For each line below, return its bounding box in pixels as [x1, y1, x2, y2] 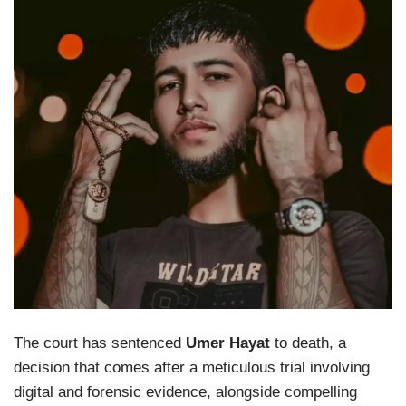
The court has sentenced [14, 333, 186, 352]
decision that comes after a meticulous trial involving [14, 358, 370, 376]
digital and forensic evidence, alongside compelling [14, 382, 357, 401]
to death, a [270, 333, 346, 352]
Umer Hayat [186, 333, 270, 352]
